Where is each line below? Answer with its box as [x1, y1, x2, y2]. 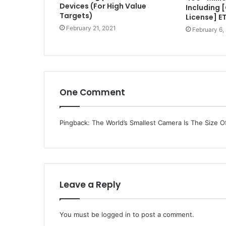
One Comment [60, 86, 125, 98]
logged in [101, 210, 131, 218]
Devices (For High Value [60, 1, 146, 12]
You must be [60, 210, 101, 218]
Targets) [60, 11, 93, 21]
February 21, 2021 [66, 24, 116, 32]
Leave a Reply [60, 178, 121, 191]
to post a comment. [131, 210, 194, 218]
